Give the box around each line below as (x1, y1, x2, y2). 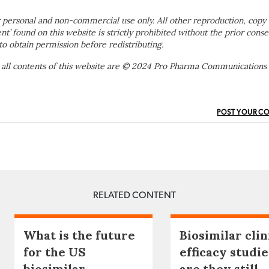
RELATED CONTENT (93, 190, 176, 201)
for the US (23, 244, 86, 260)
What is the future (23, 228, 135, 243)
